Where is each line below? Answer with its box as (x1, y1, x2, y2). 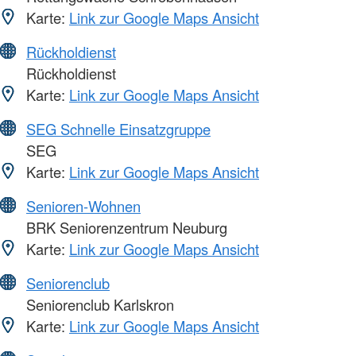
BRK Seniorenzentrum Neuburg (22, 217, 227, 238)
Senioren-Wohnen (26, 195, 141, 217)
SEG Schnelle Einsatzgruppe (26, 118, 211, 140)
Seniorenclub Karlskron (22, 294, 174, 315)
